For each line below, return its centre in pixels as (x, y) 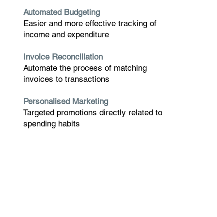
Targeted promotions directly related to (93, 112)
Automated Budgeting (61, 12)
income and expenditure (66, 34)
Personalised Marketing (65, 101)
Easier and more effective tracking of (90, 23)
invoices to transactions (66, 79)
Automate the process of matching (85, 68)
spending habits (51, 123)
